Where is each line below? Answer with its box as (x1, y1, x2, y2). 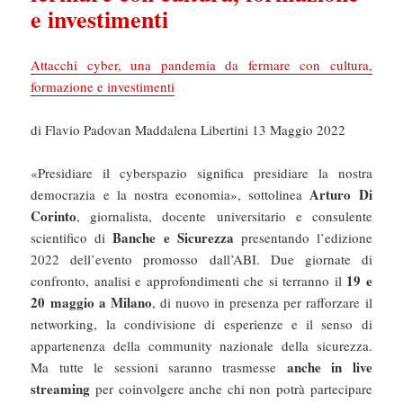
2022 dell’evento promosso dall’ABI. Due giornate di (31, 249, 372, 268)
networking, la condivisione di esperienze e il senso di (31, 314, 372, 333)
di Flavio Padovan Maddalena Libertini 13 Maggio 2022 (31, 120, 346, 139)
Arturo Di (309, 184, 372, 204)
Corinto (31, 205, 77, 226)
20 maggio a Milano (31, 291, 152, 312)
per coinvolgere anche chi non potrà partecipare (90, 379, 372, 398)
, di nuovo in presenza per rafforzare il (151, 292, 372, 311)
